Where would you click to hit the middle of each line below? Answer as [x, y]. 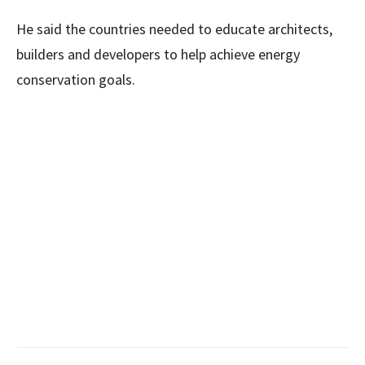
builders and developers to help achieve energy [158, 54]
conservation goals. [76, 79]
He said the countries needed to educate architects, [174, 29]
